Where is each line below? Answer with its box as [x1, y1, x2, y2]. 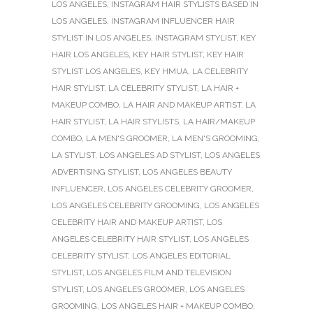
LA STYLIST [52, 150, 95, 160]
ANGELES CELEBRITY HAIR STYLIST [52, 233, 189, 244]
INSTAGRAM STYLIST [155, 32, 236, 43]
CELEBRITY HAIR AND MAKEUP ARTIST [52, 217, 203, 227]
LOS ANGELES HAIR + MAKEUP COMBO [101, 300, 253, 311]
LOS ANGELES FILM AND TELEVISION [87, 267, 231, 277]
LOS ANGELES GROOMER [87, 284, 185, 294]
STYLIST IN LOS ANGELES [52, 32, 151, 43]
